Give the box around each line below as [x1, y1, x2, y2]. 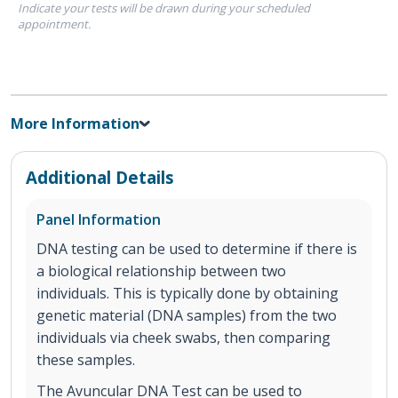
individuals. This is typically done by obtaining [36, 283, 338, 303]
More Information [11, 113, 139, 133]
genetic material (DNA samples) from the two [36, 305, 337, 325]
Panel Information [36, 209, 161, 229]
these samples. [36, 349, 139, 370]
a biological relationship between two [36, 260, 286, 281]
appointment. [18, 15, 91, 32]
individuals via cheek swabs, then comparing [36, 327, 330, 347]
